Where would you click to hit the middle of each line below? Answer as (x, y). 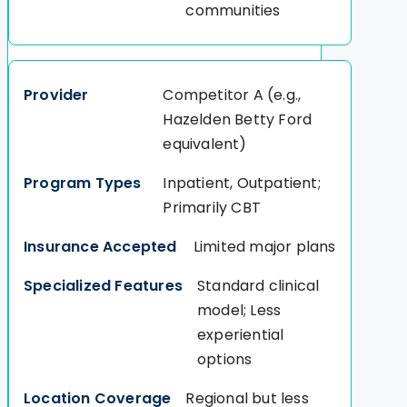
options (225, 360)
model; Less (239, 311)
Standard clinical (258, 286)
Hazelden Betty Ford (238, 120)
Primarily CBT (212, 208)
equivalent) (205, 144)
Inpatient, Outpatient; (242, 184)
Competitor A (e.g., (232, 95)
